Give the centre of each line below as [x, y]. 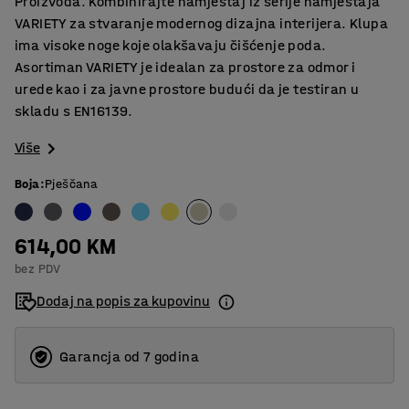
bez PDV [38, 269]
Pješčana [72, 184]
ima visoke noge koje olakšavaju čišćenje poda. [171, 45]
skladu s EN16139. [74, 111]
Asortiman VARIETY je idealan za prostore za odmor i [185, 67]
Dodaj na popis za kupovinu [123, 301]
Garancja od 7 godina [129, 357]
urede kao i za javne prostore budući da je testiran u [187, 89]
